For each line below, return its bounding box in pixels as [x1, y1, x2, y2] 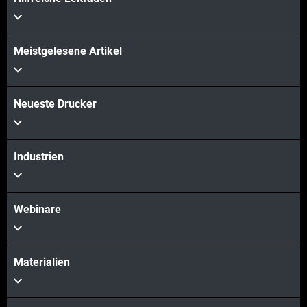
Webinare [14, 203, 61, 217]
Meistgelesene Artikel [14, 45, 122, 58]
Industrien [14, 150, 64, 164]
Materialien [14, 256, 70, 269]
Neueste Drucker [14, 97, 97, 111]
